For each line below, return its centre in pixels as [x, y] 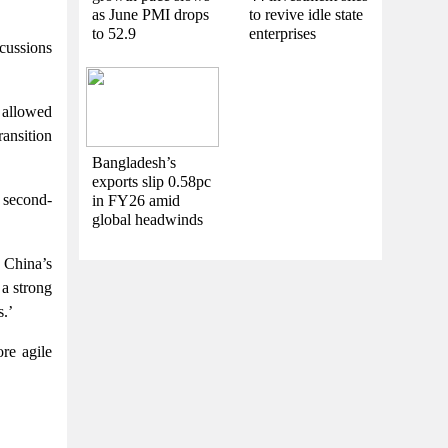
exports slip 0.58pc [151, 181]
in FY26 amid [136, 200]
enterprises [282, 33]
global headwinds [147, 219]
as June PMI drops [150, 14]
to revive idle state [305, 14]
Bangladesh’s [134, 162]
